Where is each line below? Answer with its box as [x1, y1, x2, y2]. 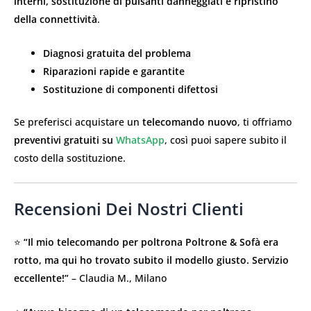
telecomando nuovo [142, 115, 237, 128]
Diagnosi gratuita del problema [43, 46, 191, 60]
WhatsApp [116, 133, 165, 146]
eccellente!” [14, 271, 69, 285]
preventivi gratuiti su [14, 133, 116, 146]
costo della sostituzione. [14, 151, 126, 165]
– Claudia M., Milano [69, 271, 167, 285]
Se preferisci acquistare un [14, 115, 142, 128]
